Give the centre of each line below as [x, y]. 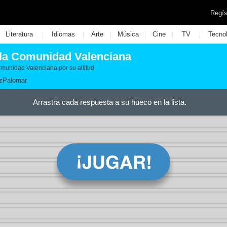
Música [128, 34]
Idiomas [63, 34]
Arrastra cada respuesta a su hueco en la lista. [109, 102]
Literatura [19, 34]
